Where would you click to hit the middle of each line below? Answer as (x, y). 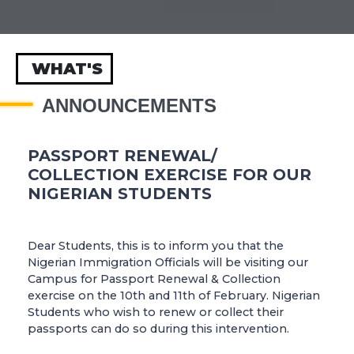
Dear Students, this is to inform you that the (156, 246)
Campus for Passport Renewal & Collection (154, 279)
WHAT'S (67, 69)
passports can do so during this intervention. (160, 329)
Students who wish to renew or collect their (156, 313)
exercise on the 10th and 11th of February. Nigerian (174, 296)
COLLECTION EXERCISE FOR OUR (169, 175)
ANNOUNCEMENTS (129, 106)
